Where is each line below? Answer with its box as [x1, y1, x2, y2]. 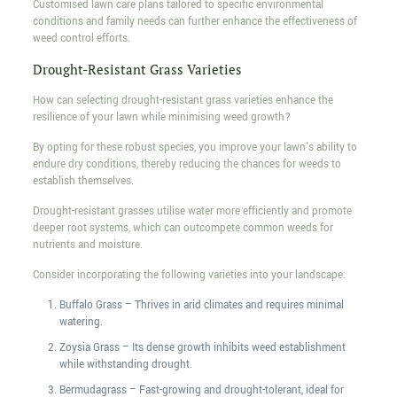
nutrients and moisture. [32, 237, 143, 253]
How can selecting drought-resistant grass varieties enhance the [32, 93, 333, 109]
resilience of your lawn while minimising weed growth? [32, 110, 291, 126]
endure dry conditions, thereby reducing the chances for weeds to [32, 157, 341, 173]
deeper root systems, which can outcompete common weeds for [32, 221, 333, 237]
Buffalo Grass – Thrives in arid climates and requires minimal [58, 298, 344, 314]
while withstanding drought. [58, 357, 192, 373]
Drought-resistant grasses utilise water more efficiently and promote [32, 204, 352, 220]
